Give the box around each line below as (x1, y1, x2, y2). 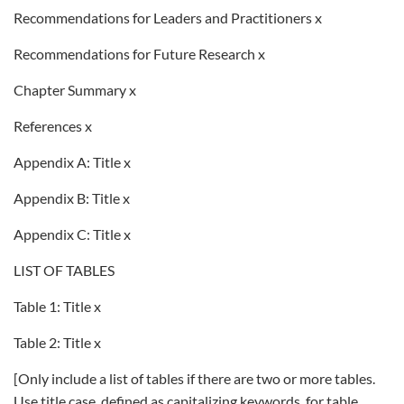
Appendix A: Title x (14, 153, 131, 170)
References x (14, 117, 92, 134)
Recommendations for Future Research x (14, 45, 265, 62)
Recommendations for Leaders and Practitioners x (14, 9, 322, 26)
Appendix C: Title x (14, 225, 131, 243)
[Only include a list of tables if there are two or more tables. (14, 370, 375, 387)
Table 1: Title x (14, 298, 101, 315)
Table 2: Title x (14, 334, 101, 351)
